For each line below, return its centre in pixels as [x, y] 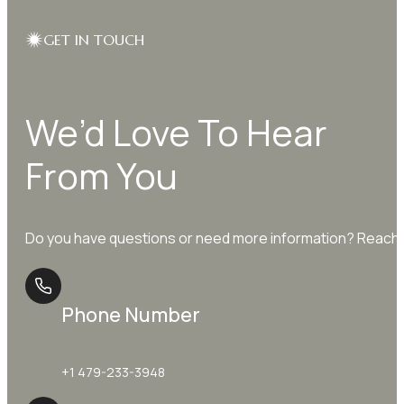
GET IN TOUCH [94, 40]
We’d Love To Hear [176, 132]
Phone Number [131, 314]
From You [101, 175]
